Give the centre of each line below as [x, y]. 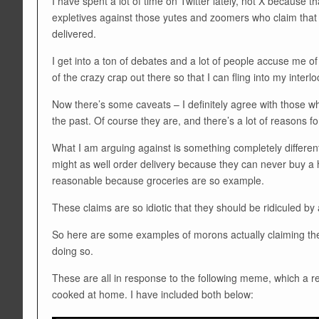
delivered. [74, 34]
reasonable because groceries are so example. [158, 181]
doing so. [73, 251]
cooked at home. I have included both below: [153, 294]
